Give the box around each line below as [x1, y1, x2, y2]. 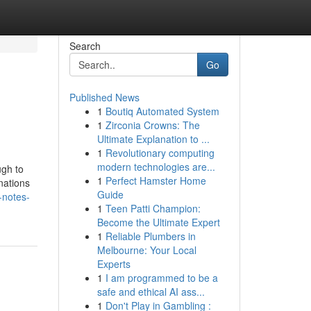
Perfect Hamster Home [105, 174, 206, 187]
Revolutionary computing [105, 146, 215, 160]
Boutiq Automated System [105, 104, 219, 118]
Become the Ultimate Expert [96, 215, 220, 229]
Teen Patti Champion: [105, 201, 201, 215]
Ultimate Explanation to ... [96, 132, 210, 146]
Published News [69, 90, 140, 104]
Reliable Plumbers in [105, 229, 196, 243]
